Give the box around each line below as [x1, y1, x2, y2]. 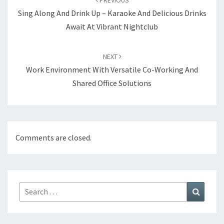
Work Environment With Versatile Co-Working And [26, 64, 198, 74]
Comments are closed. [15, 132, 91, 143]
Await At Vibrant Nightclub [66, 21, 158, 31]
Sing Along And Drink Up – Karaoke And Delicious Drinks [17, 8, 206, 18]
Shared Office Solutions [72, 78, 151, 88]
